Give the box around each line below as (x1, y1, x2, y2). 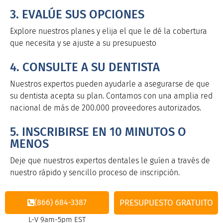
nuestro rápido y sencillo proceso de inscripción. (10, 168, 180, 178)
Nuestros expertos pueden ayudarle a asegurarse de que (10, 79, 210, 89)
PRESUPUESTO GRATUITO (119, 197, 213, 208)
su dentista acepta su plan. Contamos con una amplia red (10, 91, 213, 101)
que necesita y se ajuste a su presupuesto (10, 38, 156, 48)
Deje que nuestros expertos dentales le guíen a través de (10, 156, 210, 166)
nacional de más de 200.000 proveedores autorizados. (10, 103, 201, 113)
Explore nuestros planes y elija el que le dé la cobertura (10, 26, 207, 36)
